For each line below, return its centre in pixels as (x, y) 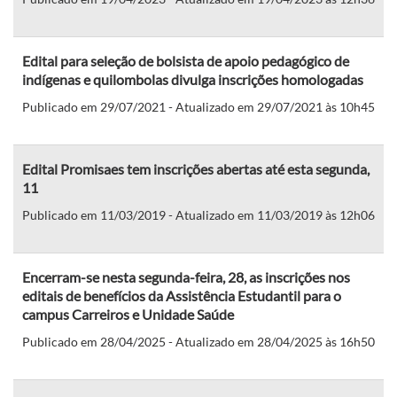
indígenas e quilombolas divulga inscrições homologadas (193, 79)
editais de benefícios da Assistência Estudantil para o (182, 295)
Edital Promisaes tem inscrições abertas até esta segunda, (196, 168)
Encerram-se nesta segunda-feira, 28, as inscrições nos (186, 276)
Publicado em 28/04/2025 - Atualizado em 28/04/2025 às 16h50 (198, 341)
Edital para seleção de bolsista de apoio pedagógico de (186, 60)
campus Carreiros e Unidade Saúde (128, 314)
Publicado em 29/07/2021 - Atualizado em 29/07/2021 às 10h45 (198, 106)
